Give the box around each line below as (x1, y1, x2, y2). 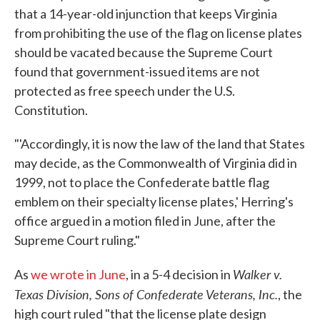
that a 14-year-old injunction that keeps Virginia (14, 6, 277, 21)
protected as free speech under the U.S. (14, 83, 235, 99)
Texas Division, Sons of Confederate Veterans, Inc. (14, 285, 278, 303)
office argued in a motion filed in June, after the (14, 213, 276, 229)
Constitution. (14, 102, 88, 118)
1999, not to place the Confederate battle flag (14, 174, 269, 190)
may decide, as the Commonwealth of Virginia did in (14, 155, 297, 171)
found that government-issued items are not (14, 64, 260, 79)
